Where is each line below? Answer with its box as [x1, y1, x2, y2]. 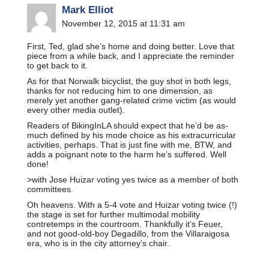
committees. [27, 184, 73, 194]
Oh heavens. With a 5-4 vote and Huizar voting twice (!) [27, 199, 237, 210]
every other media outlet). [27, 104, 125, 115]
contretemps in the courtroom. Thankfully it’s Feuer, [27, 219, 223, 229]
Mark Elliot [62, 3, 113, 16]
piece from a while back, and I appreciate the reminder [27, 50, 234, 61]
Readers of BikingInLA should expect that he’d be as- [27, 120, 228, 130]
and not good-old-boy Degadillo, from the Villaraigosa [27, 228, 229, 238]
